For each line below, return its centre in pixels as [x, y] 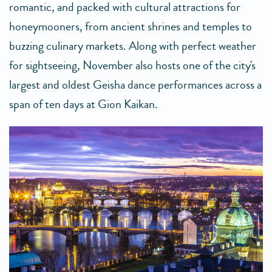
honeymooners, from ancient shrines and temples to [131, 27]
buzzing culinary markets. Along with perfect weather [133, 46]
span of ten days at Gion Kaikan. [83, 104]
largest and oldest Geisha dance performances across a [135, 85]
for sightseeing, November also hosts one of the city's [132, 66]
